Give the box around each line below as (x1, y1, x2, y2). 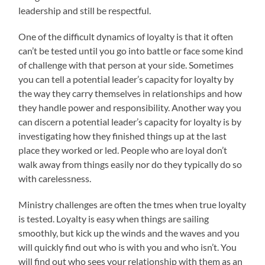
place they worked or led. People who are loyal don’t (18, 144, 228, 156)
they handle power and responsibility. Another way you (18, 101, 242, 113)
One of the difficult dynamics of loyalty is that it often (18, 30, 234, 42)
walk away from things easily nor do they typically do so (18, 158, 243, 170)
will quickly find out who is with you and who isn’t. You (18, 241, 237, 253)
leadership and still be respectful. (18, 4, 151, 16)
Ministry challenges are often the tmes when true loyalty (18, 198, 247, 210)
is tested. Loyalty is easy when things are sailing (18, 212, 209, 224)
